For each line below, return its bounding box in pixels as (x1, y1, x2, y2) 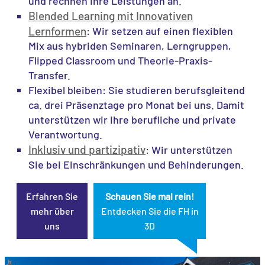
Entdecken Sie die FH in (101, 205, 199, 216)
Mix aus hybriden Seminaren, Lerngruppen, (28, 39, 231, 52)
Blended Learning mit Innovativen (28, 9, 193, 22)
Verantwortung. (28, 128, 102, 141)
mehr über (30, 205, 74, 216)
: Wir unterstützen (146, 143, 232, 156)
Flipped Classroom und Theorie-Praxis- (28, 54, 212, 67)
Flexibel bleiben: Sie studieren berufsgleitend (28, 83, 245, 96)
